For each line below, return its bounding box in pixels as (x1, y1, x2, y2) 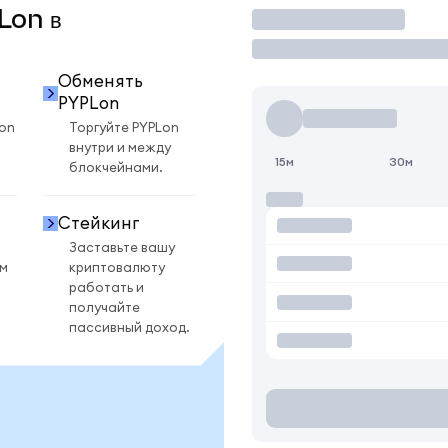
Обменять (57, 73, 143, 91)
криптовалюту (69, 260, 165, 275)
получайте (69, 300, 140, 315)
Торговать (251, 4, 352, 34)
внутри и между (69, 141, 171, 156)
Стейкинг (57, 214, 139, 232)
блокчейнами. (69, 161, 163, 176)
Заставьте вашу (69, 240, 175, 255)
